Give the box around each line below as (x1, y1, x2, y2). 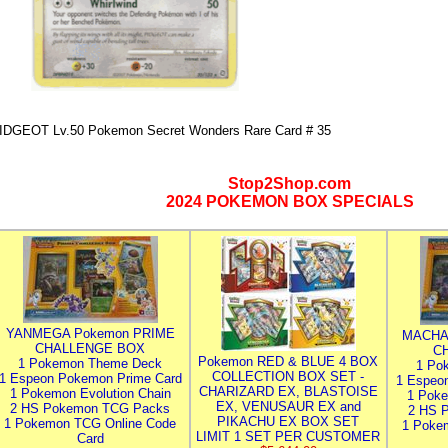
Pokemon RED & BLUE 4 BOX (198, 354, 378, 369)
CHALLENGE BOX (35, 341, 145, 356)
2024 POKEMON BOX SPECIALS (165, 193, 414, 210)
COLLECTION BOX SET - (212, 369, 364, 384)
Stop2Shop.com (228, 175, 351, 192)
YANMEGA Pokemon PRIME (5, 326, 175, 341)
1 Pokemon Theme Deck (18, 356, 162, 371)
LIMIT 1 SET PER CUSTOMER (196, 429, 380, 444)
